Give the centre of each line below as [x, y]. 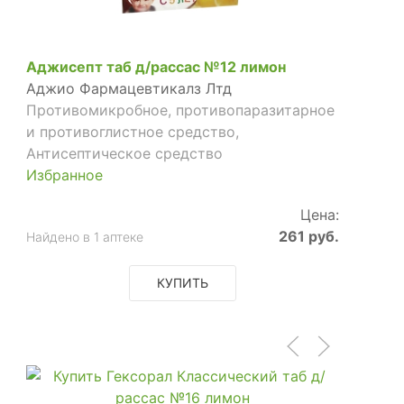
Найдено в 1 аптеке [85, 236]
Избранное [65, 174]
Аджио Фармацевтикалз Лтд [129, 88]
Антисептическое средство [125, 153]
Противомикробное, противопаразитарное [181, 110]
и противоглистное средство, [133, 131]
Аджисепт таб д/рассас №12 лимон [156, 66]
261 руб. [308, 236]
